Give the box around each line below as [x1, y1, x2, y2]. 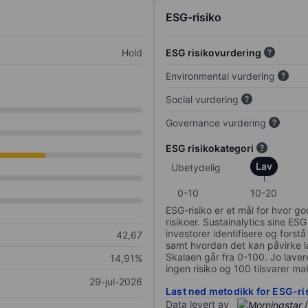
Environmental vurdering [166, 70, 275, 82]
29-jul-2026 [89, 276, 142, 288]
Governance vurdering [166, 117, 266, 129]
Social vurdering [166, 93, 239, 106]
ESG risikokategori [166, 142, 254, 155]
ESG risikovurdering [166, 47, 261, 59]
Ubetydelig [171, 162, 221, 174]
